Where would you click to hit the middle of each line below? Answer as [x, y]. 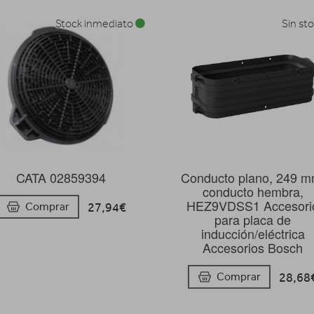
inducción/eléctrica [253, 233]
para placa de [253, 219]
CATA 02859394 [61, 177]
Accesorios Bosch [253, 247]
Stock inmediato [95, 23]
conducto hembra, [253, 191]
